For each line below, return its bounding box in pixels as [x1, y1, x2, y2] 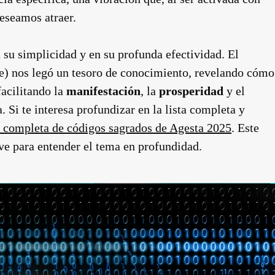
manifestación [66, 84, 141, 98]
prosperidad [159, 84, 223, 98]
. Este [231, 121, 259, 134]
